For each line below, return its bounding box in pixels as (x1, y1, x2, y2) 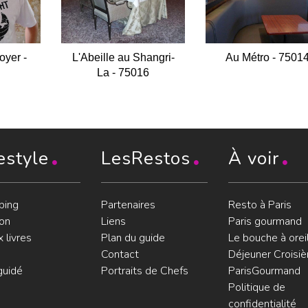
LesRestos (100, 146, 190, 170)
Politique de (228, 280, 285, 295)
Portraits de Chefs (100, 263, 188, 278)
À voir (228, 146, 279, 170)
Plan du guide (100, 230, 165, 245)
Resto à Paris (228, 197, 291, 212)
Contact (100, 247, 139, 262)
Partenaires (100, 197, 155, 212)
